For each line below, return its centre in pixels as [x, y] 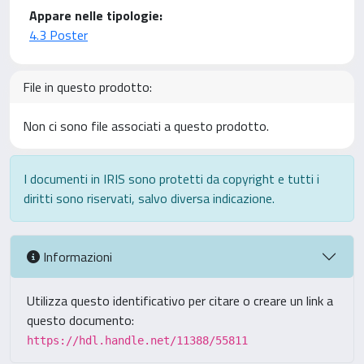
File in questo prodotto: [87, 87]
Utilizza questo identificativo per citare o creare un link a [180, 301]
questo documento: [80, 320]
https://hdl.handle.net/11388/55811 [137, 340]
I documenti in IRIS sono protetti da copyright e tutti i [171, 179]
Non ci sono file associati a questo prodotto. [146, 126]
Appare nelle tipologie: [96, 15]
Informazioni [76, 256]
